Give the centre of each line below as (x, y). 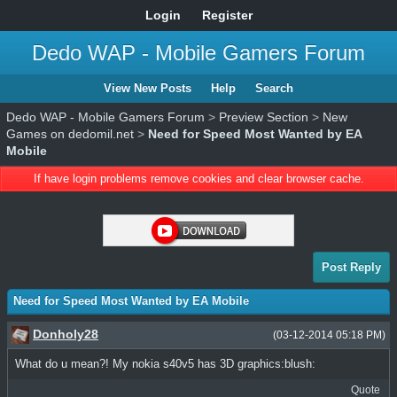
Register (227, 15)
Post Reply (351, 267)
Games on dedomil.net (70, 134)
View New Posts (148, 88)
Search (274, 88)
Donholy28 (66, 334)
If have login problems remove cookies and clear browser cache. (198, 179)
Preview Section (264, 117)
